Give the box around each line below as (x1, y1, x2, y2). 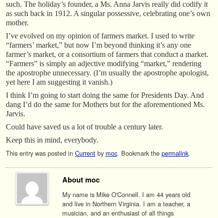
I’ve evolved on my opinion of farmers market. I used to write (6, 31, 195, 40)
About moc (62, 174, 100, 185)
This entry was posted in (6, 148, 75, 158)
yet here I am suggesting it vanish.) (6, 77, 112, 86)
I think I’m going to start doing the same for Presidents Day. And (6, 91, 204, 99)
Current (75, 148, 95, 158)
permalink (162, 148, 188, 158)
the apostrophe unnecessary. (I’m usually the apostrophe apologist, (6, 68, 209, 77)
